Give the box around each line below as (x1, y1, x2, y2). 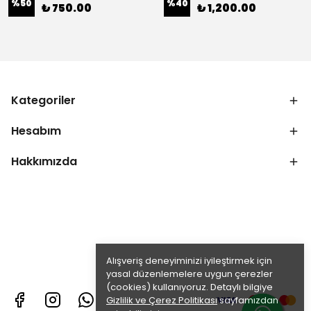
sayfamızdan (217, 294, 278, 307)
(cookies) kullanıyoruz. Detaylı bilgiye (106, 280, 273, 294)
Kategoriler (11, 92, 76, 108)
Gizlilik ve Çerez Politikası (106, 294, 217, 307)
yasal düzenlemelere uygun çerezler (106, 267, 273, 280)
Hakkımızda (11, 153, 77, 169)
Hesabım (11, 123, 61, 139)
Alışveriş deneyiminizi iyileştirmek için (106, 254, 272, 267)
